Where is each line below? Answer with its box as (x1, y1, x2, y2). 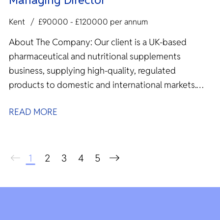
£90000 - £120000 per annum (38, 17, 148, 27)
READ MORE (9, 106, 57, 117)
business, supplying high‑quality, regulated (9, 64, 176, 76)
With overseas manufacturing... (9, 93, 127, 105)
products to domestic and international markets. (9, 79, 196, 90)
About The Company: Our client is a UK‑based (9, 36, 94, 48)
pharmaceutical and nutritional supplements (9, 50, 181, 62)
